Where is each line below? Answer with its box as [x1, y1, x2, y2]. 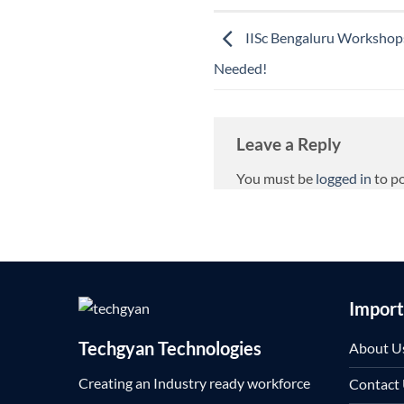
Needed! [214, 59, 267, 77]
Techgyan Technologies [78, 336, 262, 359]
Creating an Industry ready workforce [78, 373, 310, 391]
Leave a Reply [236, 133, 344, 155]
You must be [236, 169, 316, 187]
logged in [316, 169, 372, 187]
